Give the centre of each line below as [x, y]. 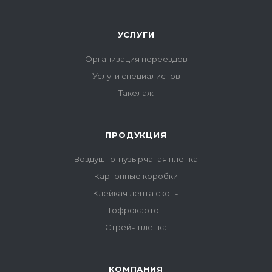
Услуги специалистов [136, 76]
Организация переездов [136, 59]
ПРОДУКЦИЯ [136, 135]
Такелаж [136, 93]
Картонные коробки [136, 176]
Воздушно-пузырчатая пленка [136, 159]
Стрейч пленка [136, 227]
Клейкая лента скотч [136, 193]
